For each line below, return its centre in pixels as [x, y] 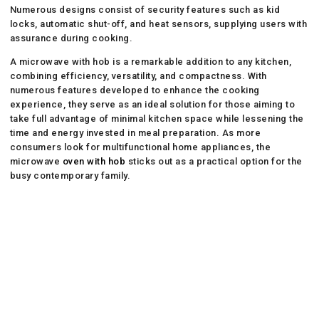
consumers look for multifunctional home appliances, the [140, 147]
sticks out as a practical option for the [214, 161]
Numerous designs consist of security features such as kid [145, 9]
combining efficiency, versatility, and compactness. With [138, 75]
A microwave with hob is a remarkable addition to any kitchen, [151, 61]
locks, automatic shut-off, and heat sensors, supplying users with [158, 23]
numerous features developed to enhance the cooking [135, 90]
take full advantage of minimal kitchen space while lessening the [157, 118]
